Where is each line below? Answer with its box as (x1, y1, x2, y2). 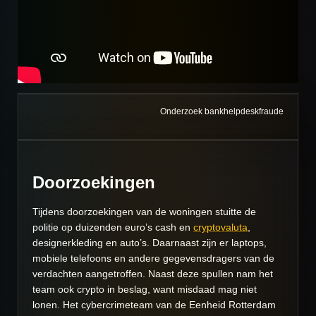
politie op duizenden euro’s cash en (32, 221, 193, 233)
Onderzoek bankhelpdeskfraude (160, 107, 284, 116)
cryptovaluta (193, 221, 248, 233)
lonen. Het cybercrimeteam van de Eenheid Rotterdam (32, 299, 276, 311)
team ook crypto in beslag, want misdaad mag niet (32, 284, 257, 296)
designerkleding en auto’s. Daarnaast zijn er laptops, (32, 237, 267, 249)
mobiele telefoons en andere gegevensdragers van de (32, 253, 274, 265)
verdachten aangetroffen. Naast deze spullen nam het (32, 268, 273, 280)
